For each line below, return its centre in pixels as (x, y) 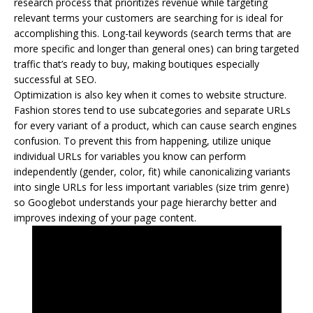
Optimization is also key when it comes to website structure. (150, 94)
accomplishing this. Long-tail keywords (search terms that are (153, 33)
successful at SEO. (55, 79)
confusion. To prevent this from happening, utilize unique (143, 140)
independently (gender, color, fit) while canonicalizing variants (152, 171)
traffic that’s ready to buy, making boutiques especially (137, 64)
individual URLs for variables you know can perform (130, 156)
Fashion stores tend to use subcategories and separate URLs (152, 110)
